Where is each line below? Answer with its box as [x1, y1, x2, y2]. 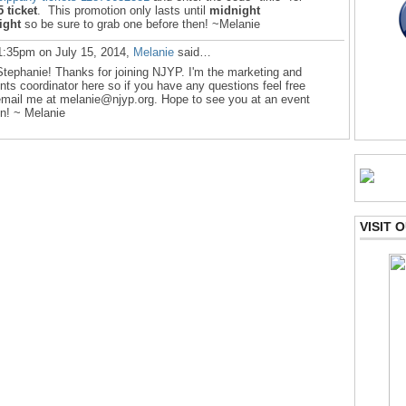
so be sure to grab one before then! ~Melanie [21, 17, 260, 31]
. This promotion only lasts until [37, 4, 209, 17]
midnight [209, 4, 260, 17]
